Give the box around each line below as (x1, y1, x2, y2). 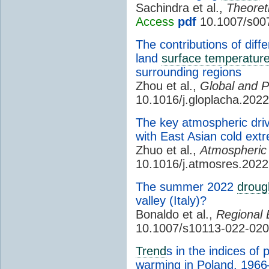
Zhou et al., (136, 79, 200, 92)
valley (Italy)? (136, 193, 207, 207)
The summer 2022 (136, 180, 237, 193)
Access (136, 14, 174, 28)
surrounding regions (136, 65, 241, 79)
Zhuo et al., (136, 143, 200, 157)
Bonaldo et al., (136, 207, 216, 221)
